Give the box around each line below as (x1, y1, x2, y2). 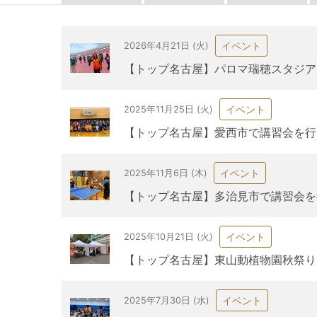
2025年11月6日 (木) (124, 167, 208, 178)
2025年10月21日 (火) (124, 231, 214, 242)
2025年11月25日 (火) (124, 103, 214, 115)
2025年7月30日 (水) (124, 294, 210, 306)
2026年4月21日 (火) (124, 40, 209, 51)
